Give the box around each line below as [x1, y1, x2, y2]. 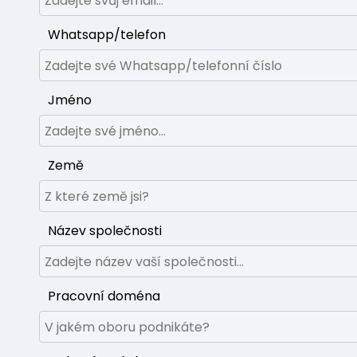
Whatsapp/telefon [48, 25, 166, 45]
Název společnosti [48, 222, 162, 241]
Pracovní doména [48, 287, 160, 306]
